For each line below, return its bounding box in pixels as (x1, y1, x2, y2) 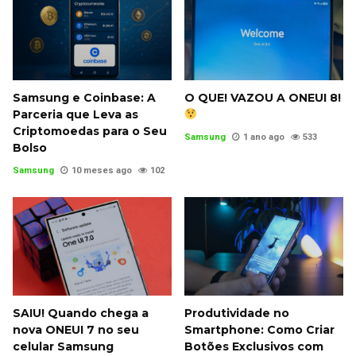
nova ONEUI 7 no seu (13, 323, 139, 338)
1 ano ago (243, 131, 284, 142)
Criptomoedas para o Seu (13, 123, 167, 138)
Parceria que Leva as (13, 106, 138, 122)
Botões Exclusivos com (184, 339, 323, 354)
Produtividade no (184, 306, 289, 321)
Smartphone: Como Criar (184, 323, 335, 338)
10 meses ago (72, 164, 132, 176)
